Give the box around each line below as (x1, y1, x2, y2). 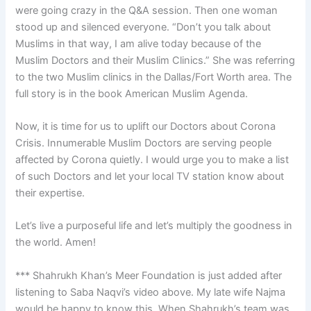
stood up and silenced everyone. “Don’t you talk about (15, 20, 271, 33)
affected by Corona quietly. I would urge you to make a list (15, 153, 289, 167)
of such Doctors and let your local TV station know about (15, 170, 285, 183)
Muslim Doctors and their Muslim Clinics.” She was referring (15, 53, 296, 67)
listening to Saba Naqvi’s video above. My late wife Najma (15, 286, 286, 299)
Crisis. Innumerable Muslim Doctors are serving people (15, 137, 272, 150)
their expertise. (15, 187, 85, 200)
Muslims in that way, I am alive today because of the (15, 37, 262, 50)
